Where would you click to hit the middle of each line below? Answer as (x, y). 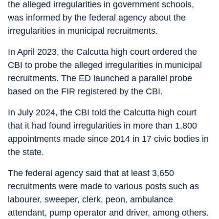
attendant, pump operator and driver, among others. (108, 213)
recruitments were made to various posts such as (103, 186)
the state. (26, 152)
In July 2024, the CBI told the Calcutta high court (102, 112)
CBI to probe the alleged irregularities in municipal (105, 65)
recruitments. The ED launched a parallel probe (100, 78)
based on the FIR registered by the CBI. (85, 91)
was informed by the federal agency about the (97, 18)
